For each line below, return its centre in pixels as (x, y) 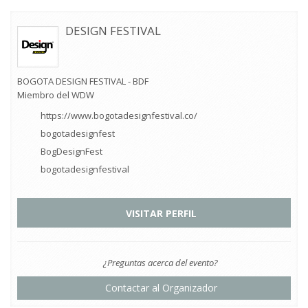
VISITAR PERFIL (160, 214)
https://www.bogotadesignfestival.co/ (119, 116)
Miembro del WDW (56, 95)
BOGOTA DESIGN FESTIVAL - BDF (83, 81)
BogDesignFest (71, 152)
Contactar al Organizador (160, 288)
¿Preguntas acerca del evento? (160, 263)
